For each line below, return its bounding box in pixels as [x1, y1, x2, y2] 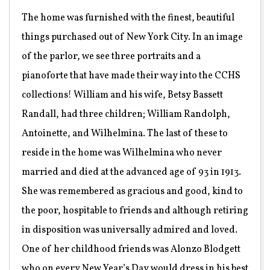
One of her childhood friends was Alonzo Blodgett [22, 243, 240, 257]
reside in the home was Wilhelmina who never [22, 146, 222, 160]
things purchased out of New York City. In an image [22, 31, 243, 45]
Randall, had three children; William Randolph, [22, 108, 230, 122]
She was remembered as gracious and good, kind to [22, 185, 243, 199]
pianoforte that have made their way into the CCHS [22, 69, 240, 83]
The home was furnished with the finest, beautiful [22, 11, 234, 25]
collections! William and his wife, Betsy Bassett [22, 89, 223, 102]
